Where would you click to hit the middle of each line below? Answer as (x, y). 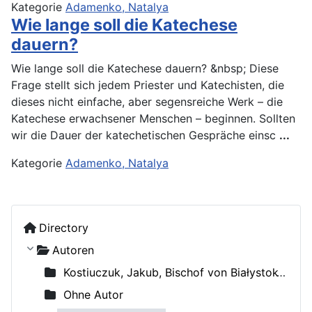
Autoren (73, 250)
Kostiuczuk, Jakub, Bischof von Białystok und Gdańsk (171, 272)
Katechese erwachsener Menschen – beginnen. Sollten (153, 118)
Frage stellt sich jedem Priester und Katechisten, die (148, 85)
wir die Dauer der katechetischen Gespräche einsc (145, 135)
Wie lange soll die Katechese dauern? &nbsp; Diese (145, 68)
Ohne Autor (92, 294)
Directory (64, 227)
